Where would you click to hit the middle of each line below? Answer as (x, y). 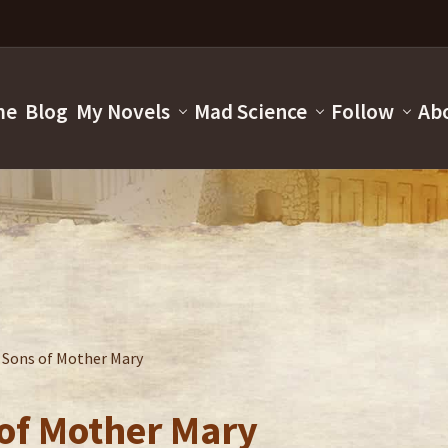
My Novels (122, 112)
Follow (362, 112)
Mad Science (250, 112)
